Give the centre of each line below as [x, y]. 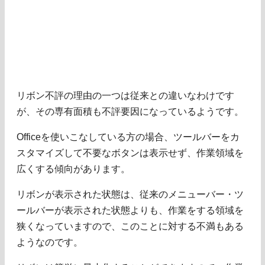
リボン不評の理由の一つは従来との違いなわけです [125, 95]
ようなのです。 [50, 242]
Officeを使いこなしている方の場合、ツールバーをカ [128, 137]
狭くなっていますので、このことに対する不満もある [130, 226]
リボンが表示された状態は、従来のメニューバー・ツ [130, 194]
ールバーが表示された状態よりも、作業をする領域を [130, 210]
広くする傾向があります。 [73, 169]
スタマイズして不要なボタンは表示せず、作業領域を [130, 153]
